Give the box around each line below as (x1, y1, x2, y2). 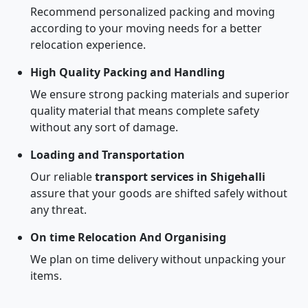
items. (30, 268, 62, 283)
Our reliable (30, 169, 95, 184)
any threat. (30, 202, 87, 217)
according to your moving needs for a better (30, 21, 262, 36)
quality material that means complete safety (30, 103, 259, 118)
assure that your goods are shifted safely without (30, 186, 287, 201)
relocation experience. (30, 37, 146, 52)
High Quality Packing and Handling (30, 65, 225, 80)
